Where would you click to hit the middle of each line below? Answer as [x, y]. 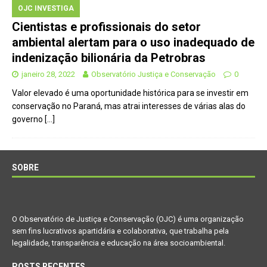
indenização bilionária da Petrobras [109, 58]
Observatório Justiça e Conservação [153, 74]
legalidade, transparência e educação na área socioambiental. [119, 243]
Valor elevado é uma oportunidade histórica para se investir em [130, 93]
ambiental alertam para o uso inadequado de [133, 43]
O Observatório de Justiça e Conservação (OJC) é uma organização [128, 219]
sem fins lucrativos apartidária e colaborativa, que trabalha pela [120, 231]
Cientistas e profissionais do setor [106, 27]
